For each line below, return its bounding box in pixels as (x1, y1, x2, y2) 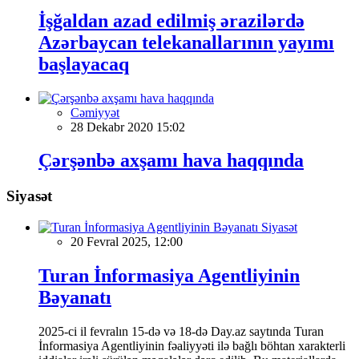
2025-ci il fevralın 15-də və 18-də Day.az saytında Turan (38, 324, 324, 338)
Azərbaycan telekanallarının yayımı (38, 31, 334, 53)
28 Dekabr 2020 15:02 (71, 119, 185, 134)
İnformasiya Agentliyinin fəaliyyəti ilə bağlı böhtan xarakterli (38, 338, 345, 353)
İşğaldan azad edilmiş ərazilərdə (38, 10, 305, 31)
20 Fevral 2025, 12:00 (71, 235, 183, 249)
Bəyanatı (38, 286, 111, 308)
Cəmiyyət (71, 105, 119, 119)
